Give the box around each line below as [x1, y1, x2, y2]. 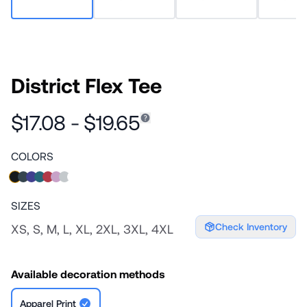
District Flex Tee [11, 73, 162, 97]
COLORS [11, 149, 53, 162]
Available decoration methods [11, 267, 165, 280]
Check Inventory [215, 221, 287, 232]
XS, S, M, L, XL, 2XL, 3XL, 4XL [11, 221, 173, 236]
